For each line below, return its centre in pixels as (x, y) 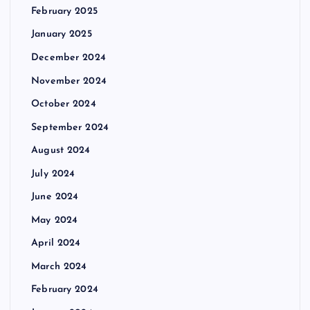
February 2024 (65, 290)
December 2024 (69, 58)
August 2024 (61, 151)
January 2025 (62, 35)
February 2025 (64, 11)
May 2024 (55, 220)
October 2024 (64, 104)
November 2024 (69, 81)
